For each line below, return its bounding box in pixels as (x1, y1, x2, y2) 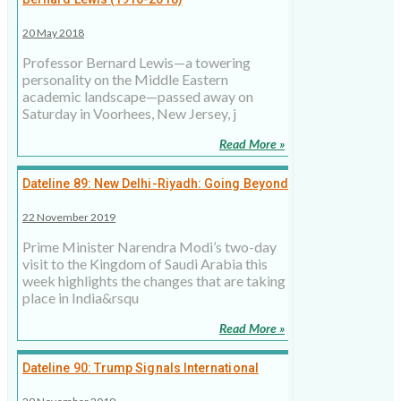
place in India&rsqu (22, 289, 139, 307)
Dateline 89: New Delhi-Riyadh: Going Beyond (22, 176, 289, 192)
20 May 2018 (22, 26, 84, 40)
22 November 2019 (22, 210, 115, 225)
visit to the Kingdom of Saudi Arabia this (22, 255, 268, 273)
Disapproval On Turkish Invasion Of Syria (22, 379, 262, 394)
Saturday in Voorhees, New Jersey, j (22, 105, 236, 123)
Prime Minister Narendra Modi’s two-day (22, 238, 277, 256)
